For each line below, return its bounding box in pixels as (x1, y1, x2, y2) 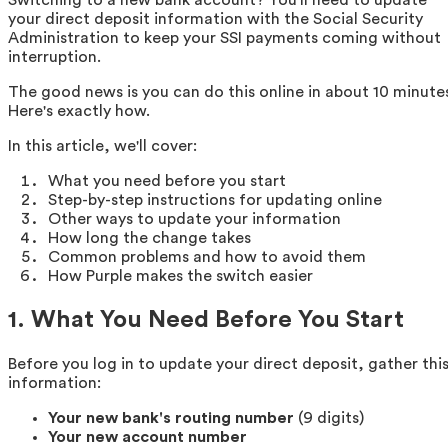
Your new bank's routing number (48, 409, 294, 426)
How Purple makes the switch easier (48, 267, 313, 284)
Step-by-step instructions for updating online (48, 191, 382, 208)
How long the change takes (48, 229, 251, 246)
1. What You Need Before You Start (8, 307, 404, 332)
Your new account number (48, 428, 247, 445)
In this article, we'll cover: (8, 137, 197, 154)
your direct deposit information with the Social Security (8, 10, 423, 27)
